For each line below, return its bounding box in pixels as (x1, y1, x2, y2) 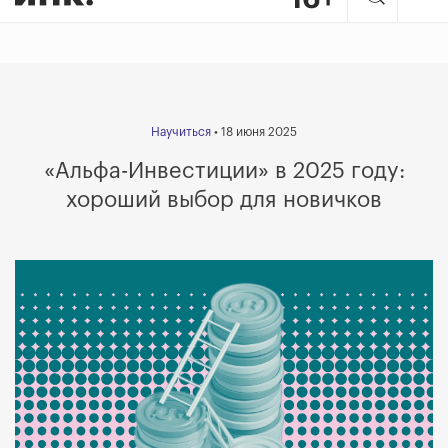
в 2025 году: (268, 160, 405, 182)
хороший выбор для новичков (66, 189, 382, 211)
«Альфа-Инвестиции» (43, 160, 269, 182)
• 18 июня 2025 (211, 126, 297, 138)
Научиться (151, 126, 211, 138)
